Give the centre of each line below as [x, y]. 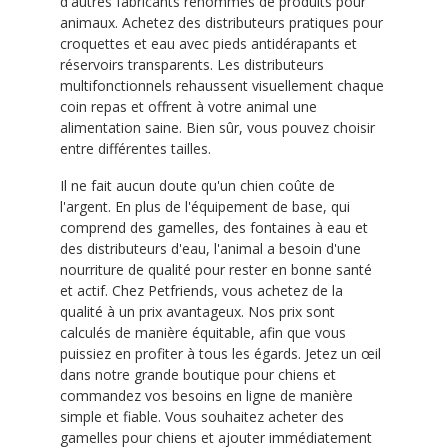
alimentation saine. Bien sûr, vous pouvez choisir [217, 127]
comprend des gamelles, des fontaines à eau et [214, 227]
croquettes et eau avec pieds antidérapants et [208, 43]
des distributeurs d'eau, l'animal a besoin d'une [210, 248]
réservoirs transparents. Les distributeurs [192, 64]
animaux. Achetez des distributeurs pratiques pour [221, 22]
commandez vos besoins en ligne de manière [206, 395]
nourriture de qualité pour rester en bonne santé [216, 269]
